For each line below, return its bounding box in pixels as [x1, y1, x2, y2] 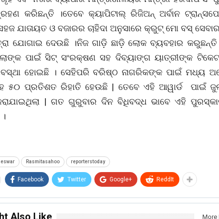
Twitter [67, 176, 86, 183]
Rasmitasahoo [26, 159, 60, 165]
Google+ [109, 176, 132, 183]
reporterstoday [71, 159, 105, 165]
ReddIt [156, 176, 174, 183]
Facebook [18, 176, 44, 183]
